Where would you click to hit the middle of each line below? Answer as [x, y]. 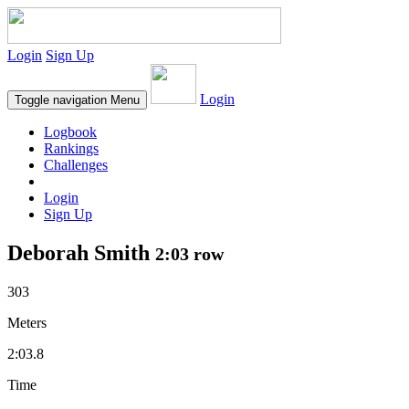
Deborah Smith [81, 252]
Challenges [76, 165]
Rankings [71, 148]
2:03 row [189, 253]
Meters [27, 322]
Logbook [70, 132]
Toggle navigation [61, 100]
